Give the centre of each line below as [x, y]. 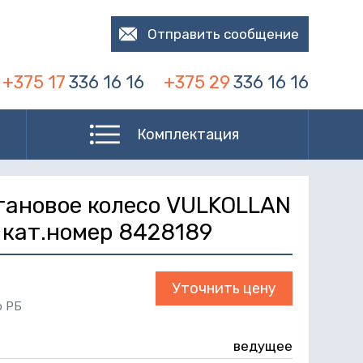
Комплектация [188, 135]
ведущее [263, 346]
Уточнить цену [224, 288]
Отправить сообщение [223, 34]
